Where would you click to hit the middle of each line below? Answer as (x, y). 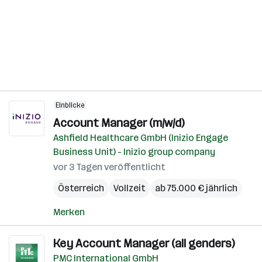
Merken (69, 212)
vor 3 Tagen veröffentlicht (109, 167)
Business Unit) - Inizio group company (134, 152)
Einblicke (70, 105)
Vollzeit (130, 188)
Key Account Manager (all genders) (144, 243)
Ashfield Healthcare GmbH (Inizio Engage (141, 138)
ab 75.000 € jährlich (196, 188)
